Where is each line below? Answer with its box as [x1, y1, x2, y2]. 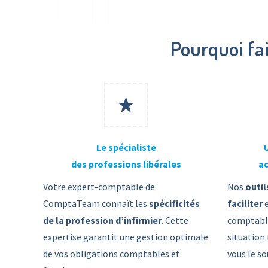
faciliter [227, 197, 263, 209]
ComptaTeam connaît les [43, 197, 147, 209]
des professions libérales [71, 158, 181, 170]
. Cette [162, 214, 188, 226]
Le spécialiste [96, 141, 156, 153]
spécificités [147, 197, 200, 209]
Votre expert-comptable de [43, 181, 155, 193]
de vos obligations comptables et [43, 248, 180, 260]
